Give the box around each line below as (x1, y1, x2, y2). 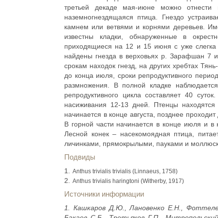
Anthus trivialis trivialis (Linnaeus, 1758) (73, 168, 178, 175)
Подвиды (64, 153, 95, 161)
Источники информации (64, 190, 144, 198)
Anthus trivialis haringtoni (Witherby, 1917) (73, 178, 184, 184)
